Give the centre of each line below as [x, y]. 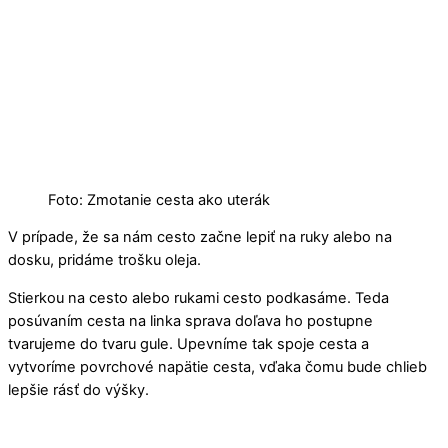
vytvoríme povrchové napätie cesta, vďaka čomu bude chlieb [217, 366]
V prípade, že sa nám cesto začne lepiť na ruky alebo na [200, 237]
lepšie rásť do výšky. [78, 389]
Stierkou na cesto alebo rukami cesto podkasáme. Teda [198, 297]
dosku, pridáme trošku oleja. [104, 260]
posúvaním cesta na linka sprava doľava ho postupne [190, 320]
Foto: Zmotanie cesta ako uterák [159, 199]
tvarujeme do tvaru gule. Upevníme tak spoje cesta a [188, 343]
